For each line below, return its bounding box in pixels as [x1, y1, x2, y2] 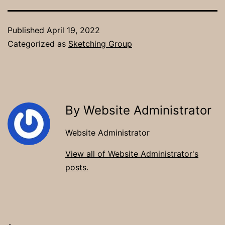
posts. [65, 162, 88, 172]
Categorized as [8, 38, 68, 49]
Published [8, 25, 47, 35]
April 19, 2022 [47, 25, 100, 35]
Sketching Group [68, 38, 132, 49]
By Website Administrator [65, 102, 211, 118]
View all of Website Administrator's [65, 148, 198, 159]
